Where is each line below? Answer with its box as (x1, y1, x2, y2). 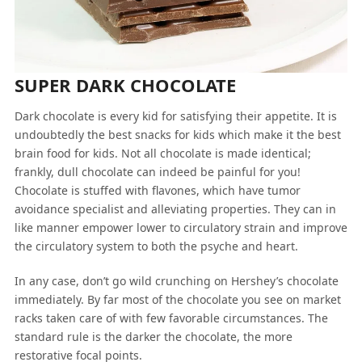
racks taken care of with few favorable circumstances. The (14, 309, 328, 326)
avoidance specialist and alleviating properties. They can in (14, 200, 336, 217)
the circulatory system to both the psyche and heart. (14, 238, 298, 254)
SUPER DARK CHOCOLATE (14, 72, 236, 97)
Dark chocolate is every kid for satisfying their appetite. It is (14, 107, 337, 124)
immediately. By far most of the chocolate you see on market (14, 291, 341, 307)
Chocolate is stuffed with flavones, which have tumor (14, 182, 301, 198)
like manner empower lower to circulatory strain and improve (14, 219, 347, 235)
